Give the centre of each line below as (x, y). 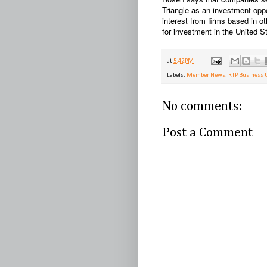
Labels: (177, 76)
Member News (206, 76)
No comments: (202, 107)
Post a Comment (207, 133)
